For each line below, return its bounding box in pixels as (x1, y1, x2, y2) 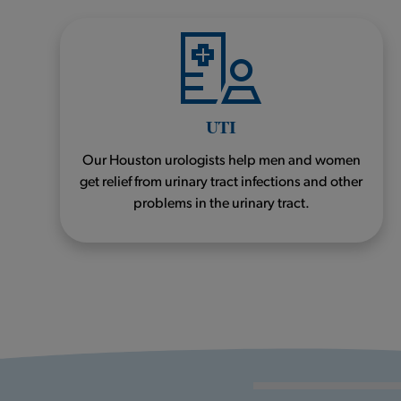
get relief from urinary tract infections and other (80, 175, 363, 190)
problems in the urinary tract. (132, 196, 310, 211)
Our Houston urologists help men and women (81, 153, 361, 168)
